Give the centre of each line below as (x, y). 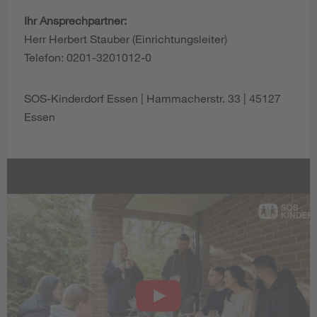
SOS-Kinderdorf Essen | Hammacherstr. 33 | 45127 (152, 98)
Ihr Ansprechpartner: (75, 20)
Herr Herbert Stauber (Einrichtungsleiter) (126, 38)
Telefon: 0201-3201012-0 (88, 57)
